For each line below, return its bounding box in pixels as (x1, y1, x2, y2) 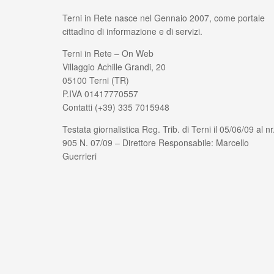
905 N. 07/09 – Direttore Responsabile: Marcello (62, 136, 249, 149)
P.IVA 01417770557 (62, 87, 138, 100)
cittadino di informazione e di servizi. (62, 24, 202, 37)
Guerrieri (62, 149, 97, 162)
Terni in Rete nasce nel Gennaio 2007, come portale (62, 11, 265, 24)
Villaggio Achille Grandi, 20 (62, 60, 166, 73)
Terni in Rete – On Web (62, 46, 154, 59)
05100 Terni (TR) (62, 73, 129, 86)
